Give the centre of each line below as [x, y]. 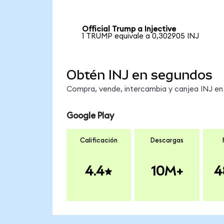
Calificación [99, 140]
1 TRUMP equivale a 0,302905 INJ [141, 36]
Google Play [90, 116]
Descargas [167, 140]
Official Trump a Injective [129, 29]
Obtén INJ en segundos [139, 75]
